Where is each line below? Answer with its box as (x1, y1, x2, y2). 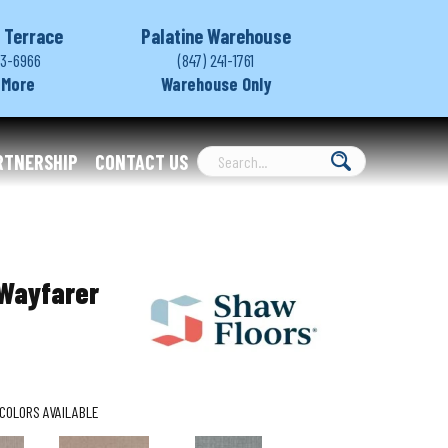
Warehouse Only (160, 73, 272, 95)
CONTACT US (95, 150, 188, 174)
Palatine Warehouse (141, 24, 291, 48)
